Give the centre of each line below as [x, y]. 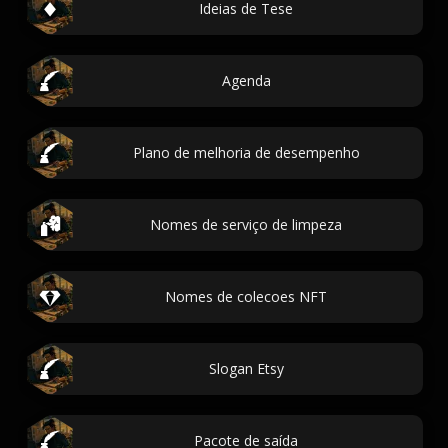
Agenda [246, 80]
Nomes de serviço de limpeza [246, 224]
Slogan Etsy [246, 368]
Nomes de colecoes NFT [246, 296]
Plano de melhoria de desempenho [246, 152]
